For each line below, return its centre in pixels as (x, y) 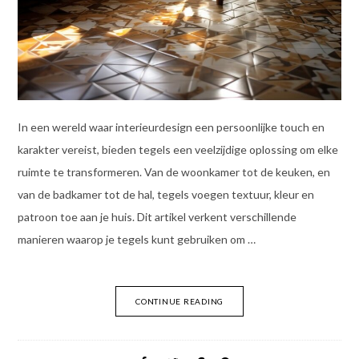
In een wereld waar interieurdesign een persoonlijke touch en (171, 127)
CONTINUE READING (179, 301)
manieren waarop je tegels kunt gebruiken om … (136, 239)
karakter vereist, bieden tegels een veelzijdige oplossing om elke (177, 149)
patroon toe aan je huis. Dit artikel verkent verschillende (157, 216)
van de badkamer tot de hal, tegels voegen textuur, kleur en (165, 194)
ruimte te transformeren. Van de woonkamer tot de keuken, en (173, 171)
